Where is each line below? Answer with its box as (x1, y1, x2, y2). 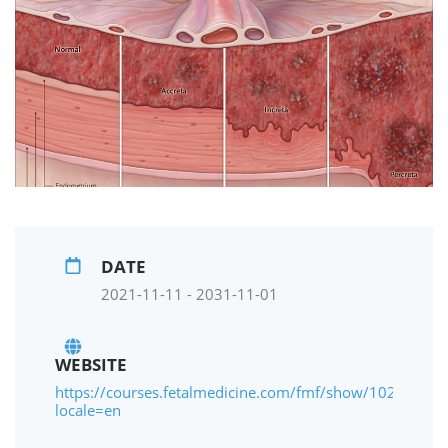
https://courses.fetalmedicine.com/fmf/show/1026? (55, 382, 411, 403)
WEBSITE (55, 353, 127, 377)
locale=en (55, 400, 121, 421)
